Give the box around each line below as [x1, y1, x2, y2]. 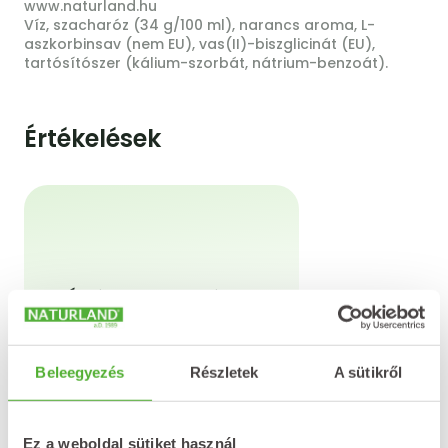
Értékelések [24, 121, 161, 155]
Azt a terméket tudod [83, 310, 240, 331]
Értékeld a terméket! [67, 285, 256, 311]
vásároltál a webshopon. [69, 354, 254, 375]
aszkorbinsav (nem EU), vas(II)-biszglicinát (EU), [24, 33, 375, 54]
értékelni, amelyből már [75, 332, 248, 353]
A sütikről [334, 363, 402, 381]
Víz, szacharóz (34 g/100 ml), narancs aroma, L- [24, 14, 375, 35]
